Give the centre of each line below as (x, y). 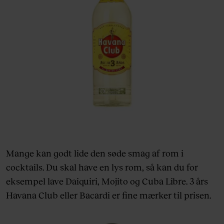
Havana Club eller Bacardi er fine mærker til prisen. (108, 195)
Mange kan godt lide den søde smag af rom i (95, 153)
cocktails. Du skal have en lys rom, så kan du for (102, 167)
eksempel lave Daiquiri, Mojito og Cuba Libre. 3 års (107, 181)
